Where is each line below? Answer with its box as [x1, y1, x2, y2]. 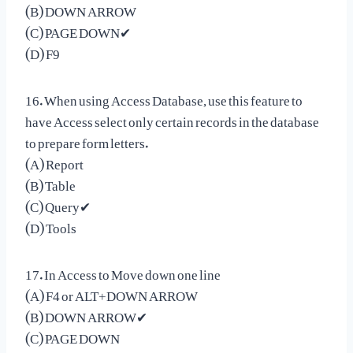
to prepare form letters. [25, 122, 148, 156]
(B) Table [25, 165, 76, 199]
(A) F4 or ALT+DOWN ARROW [25, 275, 198, 309]
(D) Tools [25, 207, 76, 241]
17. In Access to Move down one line [25, 254, 221, 288]
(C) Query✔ [25, 186, 91, 220]
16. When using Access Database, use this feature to [25, 80, 303, 113]
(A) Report [25, 143, 84, 177]
